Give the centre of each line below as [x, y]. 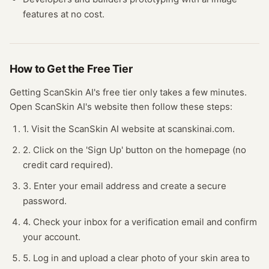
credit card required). [68, 165]
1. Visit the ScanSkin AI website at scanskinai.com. [129, 129]
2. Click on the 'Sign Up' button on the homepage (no [134, 150]
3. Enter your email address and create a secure [125, 186]
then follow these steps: [181, 107]
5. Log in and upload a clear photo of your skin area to [136, 258]
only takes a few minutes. [192, 92]
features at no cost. [64, 14]
